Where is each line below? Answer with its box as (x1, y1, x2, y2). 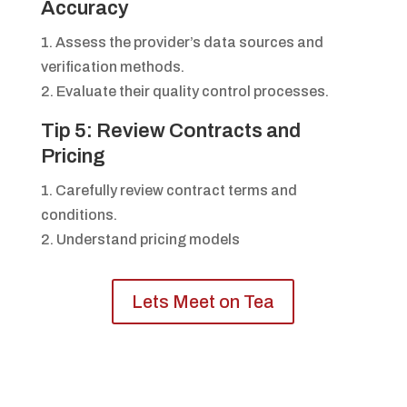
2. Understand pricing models (40, 232, 240, 248)
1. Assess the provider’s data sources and (40, 35, 323, 51)
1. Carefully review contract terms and (40, 183, 297, 199)
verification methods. (40, 59, 184, 75)
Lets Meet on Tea (132, 292, 275, 313)
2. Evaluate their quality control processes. (40, 84, 329, 100)
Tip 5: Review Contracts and (40, 120, 301, 143)
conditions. (40, 207, 117, 223)
